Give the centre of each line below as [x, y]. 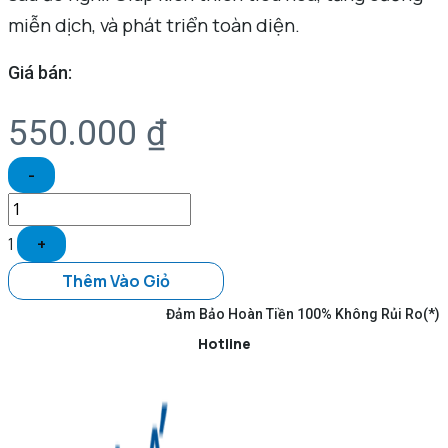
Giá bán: [40, 73]
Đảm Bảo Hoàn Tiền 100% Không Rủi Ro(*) [303, 314]
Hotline [224, 343]
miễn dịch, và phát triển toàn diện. [154, 25]
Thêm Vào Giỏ [116, 281]
